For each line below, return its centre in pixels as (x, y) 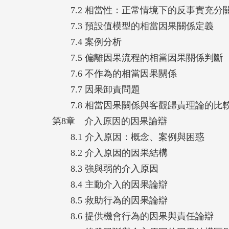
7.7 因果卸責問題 (96, 89)
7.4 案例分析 (87, 42)
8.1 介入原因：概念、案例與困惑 (128, 137)
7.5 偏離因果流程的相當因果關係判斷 (138, 58)
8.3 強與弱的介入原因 (105, 168)
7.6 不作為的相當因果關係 (114, 73)
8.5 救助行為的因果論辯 (110, 200)
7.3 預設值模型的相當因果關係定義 (133, 26)
